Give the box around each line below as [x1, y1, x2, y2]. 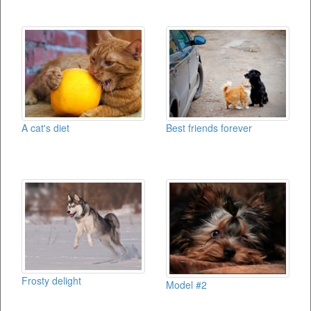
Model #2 [166, 278, 207, 292]
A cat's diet [22, 121, 69, 135]
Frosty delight [22, 274, 81, 287]
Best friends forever [166, 121, 252, 135]
